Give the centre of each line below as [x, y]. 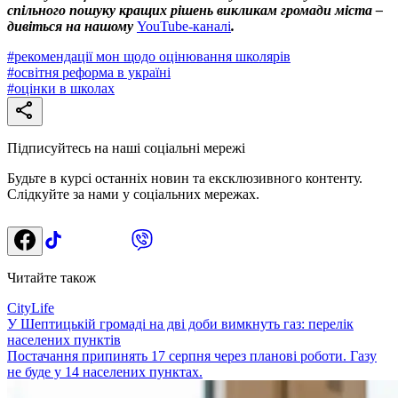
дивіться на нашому [72, 26]
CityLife [31, 307]
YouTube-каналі [184, 26]
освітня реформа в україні [92, 72]
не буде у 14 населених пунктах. [105, 371]
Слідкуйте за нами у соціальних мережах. [133, 194]
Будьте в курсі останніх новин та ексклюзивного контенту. [185, 178]
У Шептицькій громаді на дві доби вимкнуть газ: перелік [180, 323]
